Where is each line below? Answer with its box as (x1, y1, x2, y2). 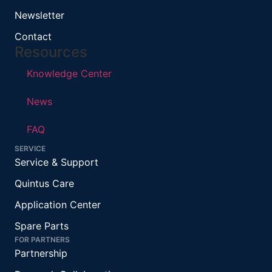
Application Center (15, 199, 101, 211)
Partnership (15, 247, 67, 260)
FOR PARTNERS (15, 235, 70, 245)
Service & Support (15, 156, 98, 169)
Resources (15, 43, 87, 61)
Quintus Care (15, 177, 74, 190)
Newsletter (15, 9, 64, 22)
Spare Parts (15, 220, 69, 233)
